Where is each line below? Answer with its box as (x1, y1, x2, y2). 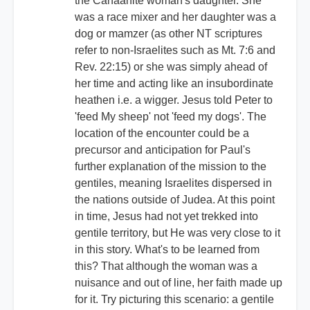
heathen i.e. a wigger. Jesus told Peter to (75, 94, 273, 107)
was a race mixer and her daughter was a (75, 11, 276, 24)
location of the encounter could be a (75, 127, 249, 140)
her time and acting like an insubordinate (75, 77, 273, 90)
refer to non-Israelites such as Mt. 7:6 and (75, 44, 275, 57)
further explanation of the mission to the (75, 161, 266, 173)
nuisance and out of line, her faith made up (75, 277, 282, 289)
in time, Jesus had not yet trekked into (75, 210, 258, 223)
